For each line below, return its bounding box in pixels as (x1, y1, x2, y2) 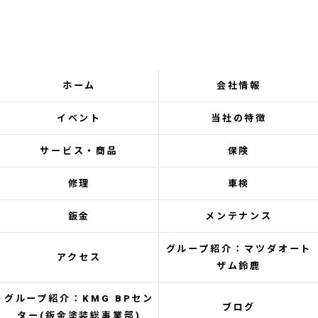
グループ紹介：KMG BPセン (4, 293, 155, 304)
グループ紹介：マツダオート (165, 243, 312, 254)
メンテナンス (204, 211, 273, 221)
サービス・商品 (39, 146, 119, 156)
